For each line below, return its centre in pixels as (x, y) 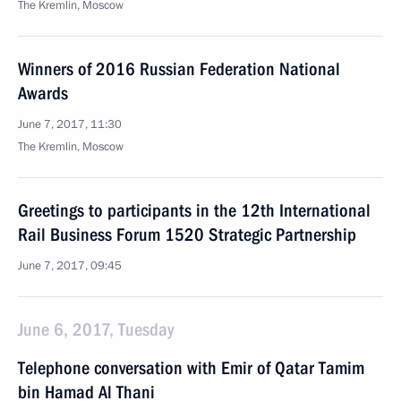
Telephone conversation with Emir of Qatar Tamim (191, 368)
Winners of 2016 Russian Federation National (179, 69)
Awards (43, 93)
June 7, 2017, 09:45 (70, 266)
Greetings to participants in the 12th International (194, 210)
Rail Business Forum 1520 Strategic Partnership (187, 235)
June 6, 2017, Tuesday (96, 329)
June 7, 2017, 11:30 (70, 124)
